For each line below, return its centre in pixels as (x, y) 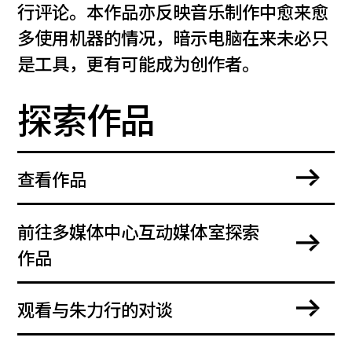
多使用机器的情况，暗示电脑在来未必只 (173, 40)
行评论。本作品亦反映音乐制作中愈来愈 (173, 14)
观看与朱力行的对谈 (95, 312)
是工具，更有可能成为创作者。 (139, 66)
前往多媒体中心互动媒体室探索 (139, 233)
